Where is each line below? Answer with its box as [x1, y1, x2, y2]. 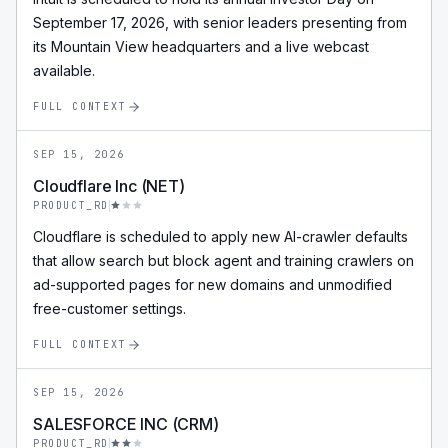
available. [33, 62, 95, 79]
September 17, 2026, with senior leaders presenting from [33, 14, 407, 31]
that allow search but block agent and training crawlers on [33, 252, 414, 269]
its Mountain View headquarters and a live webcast [33, 38, 369, 55]
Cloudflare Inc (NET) [33, 176, 185, 196]
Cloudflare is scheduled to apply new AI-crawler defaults [33, 228, 408, 245]
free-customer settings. [33, 300, 186, 317]
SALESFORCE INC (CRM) [33, 414, 219, 434]
